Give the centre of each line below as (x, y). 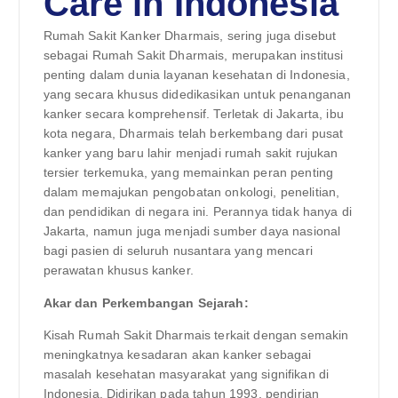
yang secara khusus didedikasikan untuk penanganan (197, 95)
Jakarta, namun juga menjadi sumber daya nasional (192, 231)
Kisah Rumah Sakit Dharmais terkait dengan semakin (196, 334)
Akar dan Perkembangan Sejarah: (146, 302)
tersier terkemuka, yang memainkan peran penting (188, 173)
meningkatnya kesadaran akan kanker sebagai (177, 354)
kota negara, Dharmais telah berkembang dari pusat (193, 134)
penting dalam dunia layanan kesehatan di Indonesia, (196, 75)
